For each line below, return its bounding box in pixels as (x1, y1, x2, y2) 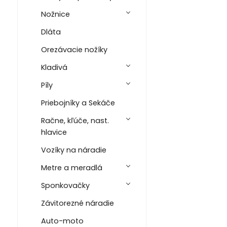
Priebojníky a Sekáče (41, 97, 115, 108)
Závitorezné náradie (41, 198, 114, 208)
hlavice (41, 127, 67, 137)
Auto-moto (41, 215, 84, 226)
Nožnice (41, 9, 70, 19)
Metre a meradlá (41, 162, 102, 173)
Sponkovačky (41, 180, 90, 191)
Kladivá (41, 62, 67, 72)
